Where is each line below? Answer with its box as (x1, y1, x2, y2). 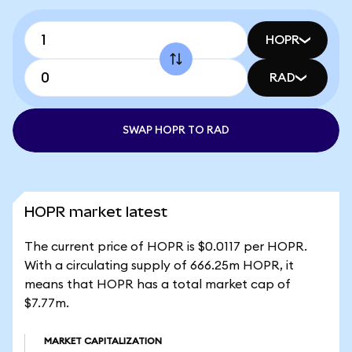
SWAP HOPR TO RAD (123, 125, 229, 136)
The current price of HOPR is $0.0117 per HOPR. (24, 240, 307, 253)
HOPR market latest (24, 203, 167, 220)
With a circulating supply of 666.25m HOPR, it (24, 259, 294, 272)
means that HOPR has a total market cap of (24, 278, 291, 291)
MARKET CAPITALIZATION (44, 336, 162, 346)
